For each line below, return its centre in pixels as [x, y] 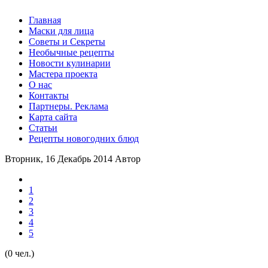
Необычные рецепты [71, 52]
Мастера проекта [63, 74]
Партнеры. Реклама [68, 106]
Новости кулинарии [70, 63]
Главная [45, 20]
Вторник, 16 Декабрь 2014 [60, 159]
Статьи [43, 128]
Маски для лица [61, 31]
